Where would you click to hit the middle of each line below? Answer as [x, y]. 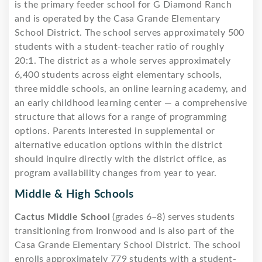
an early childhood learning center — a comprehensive [131, 103]
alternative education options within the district [119, 145]
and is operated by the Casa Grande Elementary [117, 18]
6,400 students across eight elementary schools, [118, 75]
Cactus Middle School [62, 217]
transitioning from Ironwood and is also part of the [125, 231]
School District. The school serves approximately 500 [130, 32]
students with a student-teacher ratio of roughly [120, 46]
